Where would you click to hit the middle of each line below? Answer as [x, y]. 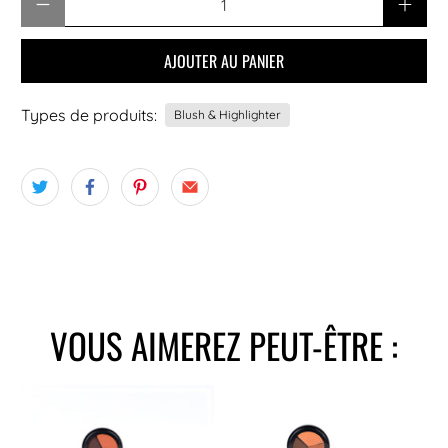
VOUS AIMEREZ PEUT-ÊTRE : [224, 344]
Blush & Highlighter [228, 114]
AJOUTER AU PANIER [224, 60]
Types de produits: [89, 114]
